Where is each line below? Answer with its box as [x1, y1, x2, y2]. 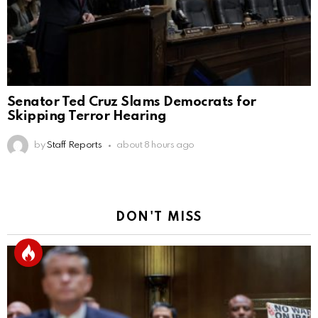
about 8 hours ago [116, 141, 195, 150]
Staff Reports [46, 141, 102, 150]
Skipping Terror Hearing [7, 109, 167, 124]
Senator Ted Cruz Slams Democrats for [7, 95, 256, 109]
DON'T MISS [116, 211, 202, 224]
